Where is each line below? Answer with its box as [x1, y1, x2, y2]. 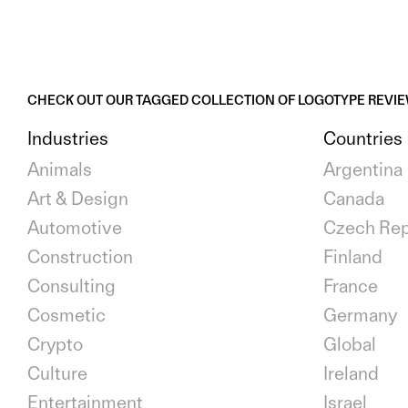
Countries [323, 127, 403, 150]
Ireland [323, 362, 379, 385]
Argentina [323, 158, 403, 181]
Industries [27, 127, 108, 150]
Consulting [27, 275, 116, 298]
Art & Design [27, 188, 128, 210]
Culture [27, 362, 87, 385]
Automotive [27, 217, 122, 240]
